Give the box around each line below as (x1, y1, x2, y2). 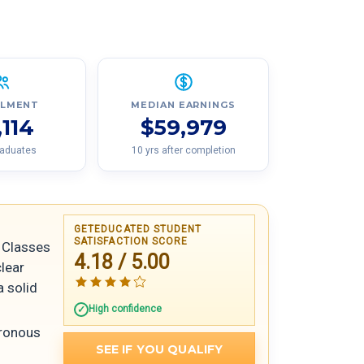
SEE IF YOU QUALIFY (95, 342, 223, 357)
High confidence (89, 303, 162, 315)
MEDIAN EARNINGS (131, 99, 236, 111)
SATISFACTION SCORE (74, 236, 188, 248)
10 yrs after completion (131, 145, 236, 157)
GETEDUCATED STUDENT (74, 223, 202, 236)
